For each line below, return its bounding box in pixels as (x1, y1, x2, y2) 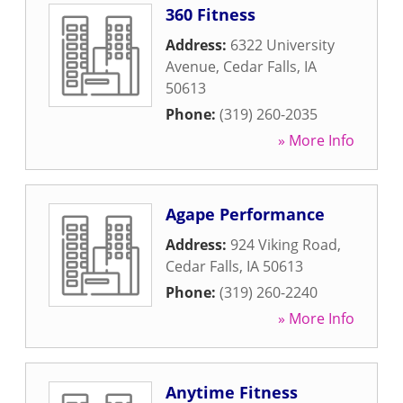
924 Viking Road (230, 235, 337, 255)
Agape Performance (166, 203, 325, 225)
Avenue (166, 57, 216, 76)
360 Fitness (166, 4, 255, 25)
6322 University (230, 35, 335, 55)
